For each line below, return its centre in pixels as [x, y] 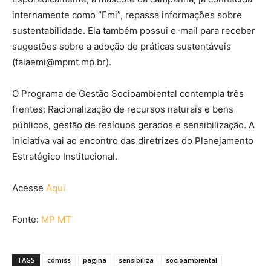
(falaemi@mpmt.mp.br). [62, 62]
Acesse [29, 188]
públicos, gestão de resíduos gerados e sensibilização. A [133, 125]
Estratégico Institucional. [65, 157]
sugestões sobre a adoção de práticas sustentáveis [122, 47]
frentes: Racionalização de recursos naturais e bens [123, 109]
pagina [95, 260]
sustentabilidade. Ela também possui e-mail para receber [134, 31]
